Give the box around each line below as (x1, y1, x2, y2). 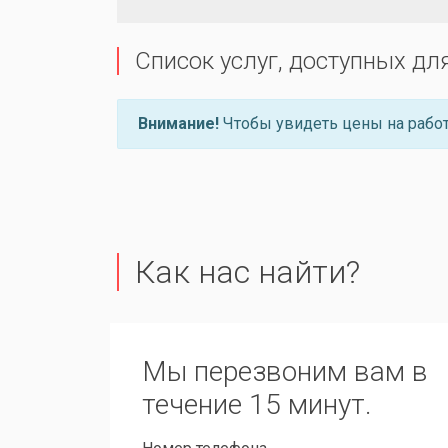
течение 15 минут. (142, 388, 372, 421)
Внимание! (138, 114, 219, 133)
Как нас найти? (135, 253, 360, 291)
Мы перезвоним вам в (142, 355, 428, 388)
